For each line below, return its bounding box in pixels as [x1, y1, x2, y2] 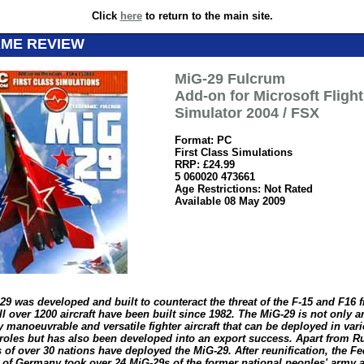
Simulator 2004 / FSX [175, 105, 319, 121]
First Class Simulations [175, 146, 292, 158]
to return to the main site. [141, 10, 273, 22]
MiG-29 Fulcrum [175, 71, 285, 87]
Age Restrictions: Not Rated [175, 183, 313, 195]
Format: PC [175, 134, 232, 146]
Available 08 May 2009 [175, 195, 285, 207]
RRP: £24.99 [175, 158, 235, 171]
